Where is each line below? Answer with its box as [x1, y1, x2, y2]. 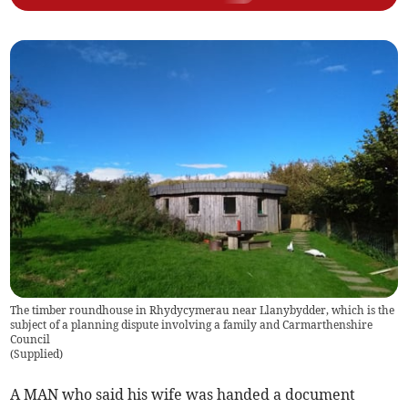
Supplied [14, 347, 60, 362]
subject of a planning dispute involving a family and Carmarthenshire [10, 318, 373, 332]
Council [10, 332, 51, 347]
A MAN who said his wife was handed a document [10, 385, 356, 404]
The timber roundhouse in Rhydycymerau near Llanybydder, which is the [10, 303, 395, 318]
